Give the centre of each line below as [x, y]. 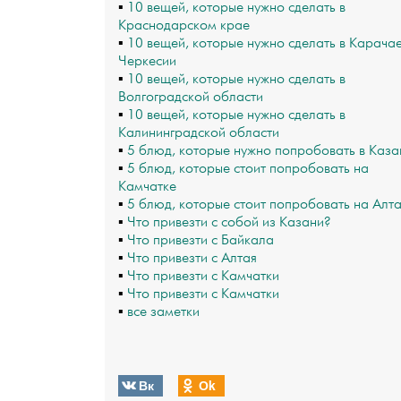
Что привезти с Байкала [200, 240]
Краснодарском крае [184, 26]
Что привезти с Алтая [192, 258]
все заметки [163, 312]
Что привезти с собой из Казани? [229, 222]
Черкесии [147, 61]
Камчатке [147, 187]
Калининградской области [199, 133]
